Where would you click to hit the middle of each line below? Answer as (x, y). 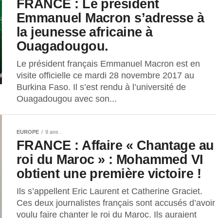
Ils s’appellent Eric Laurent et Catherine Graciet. (109, 191)
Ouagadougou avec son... (67, 99)
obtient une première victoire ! (109, 173)
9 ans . (53, 132)
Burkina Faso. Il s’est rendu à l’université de (101, 87)
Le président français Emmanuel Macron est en (108, 64)
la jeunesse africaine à (85, 32)
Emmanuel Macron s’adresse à (110, 18)
